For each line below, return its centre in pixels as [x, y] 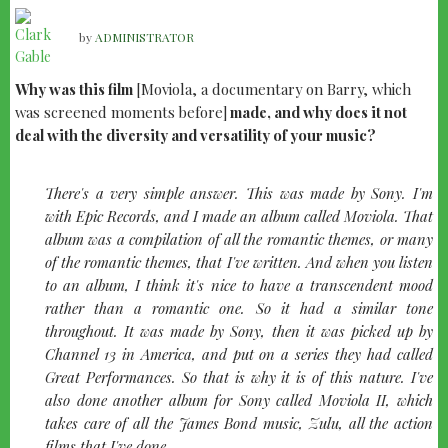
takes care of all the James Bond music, [177, 423]
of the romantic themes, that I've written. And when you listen [239, 262]
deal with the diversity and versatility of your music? [195, 135]
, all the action [386, 423]
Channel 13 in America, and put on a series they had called [239, 354]
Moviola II [352, 400]
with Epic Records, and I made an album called [194, 216]
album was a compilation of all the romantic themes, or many [239, 239]
